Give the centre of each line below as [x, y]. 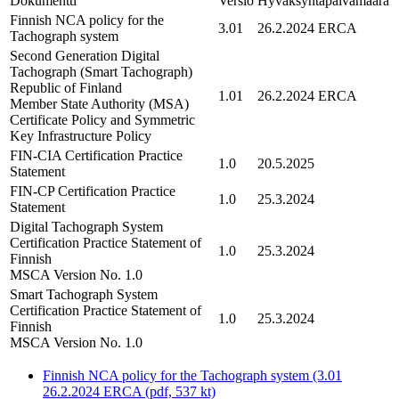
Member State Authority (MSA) [99, 103]
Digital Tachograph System [86, 226]
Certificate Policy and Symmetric [102, 119]
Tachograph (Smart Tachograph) [103, 71]
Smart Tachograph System [84, 294]
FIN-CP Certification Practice [93, 191]
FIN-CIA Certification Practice [96, 155]
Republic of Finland [66, 87]
